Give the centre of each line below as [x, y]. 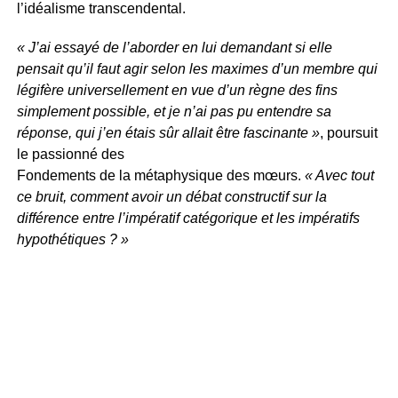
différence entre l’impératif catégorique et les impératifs [188, 218]
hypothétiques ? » [72, 239]
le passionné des [70, 154]
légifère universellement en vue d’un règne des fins [177, 90]
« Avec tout [339, 175]
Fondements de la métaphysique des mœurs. [160, 175]
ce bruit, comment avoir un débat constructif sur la [171, 196]
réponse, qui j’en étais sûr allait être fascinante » [168, 132]
